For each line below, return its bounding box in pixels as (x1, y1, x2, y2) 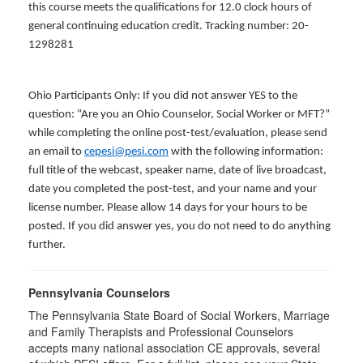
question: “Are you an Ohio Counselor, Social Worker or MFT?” (28, 109, 330, 121)
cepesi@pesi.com (84, 146, 169, 158)
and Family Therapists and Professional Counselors (28, 323, 293, 340)
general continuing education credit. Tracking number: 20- (28, 20, 309, 32)
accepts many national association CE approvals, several (28, 340, 320, 356)
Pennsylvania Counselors (28, 284, 170, 301)
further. (28, 239, 66, 251)
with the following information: (169, 146, 323, 158)
